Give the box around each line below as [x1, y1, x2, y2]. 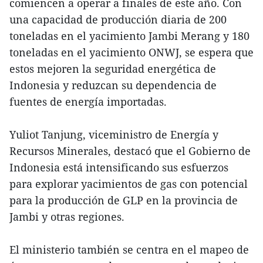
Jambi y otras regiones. [9, 210, 124, 224]
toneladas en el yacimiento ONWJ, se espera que [9, 45, 254, 59]
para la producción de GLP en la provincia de [9, 193, 238, 207]
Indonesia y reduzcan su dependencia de [9, 78, 217, 92]
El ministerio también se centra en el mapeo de [9, 242, 249, 257]
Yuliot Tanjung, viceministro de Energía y [9, 127, 218, 141]
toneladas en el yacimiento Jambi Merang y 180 [9, 29, 249, 43]
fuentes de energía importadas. [9, 95, 167, 109]
